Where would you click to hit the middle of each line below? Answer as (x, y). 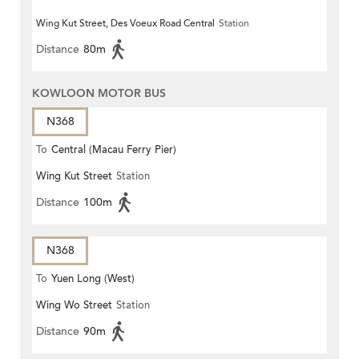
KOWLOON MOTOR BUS (99, 94)
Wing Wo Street (74, 306)
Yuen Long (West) (93, 279)
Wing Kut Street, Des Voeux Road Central (125, 24)
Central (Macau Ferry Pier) (114, 150)
